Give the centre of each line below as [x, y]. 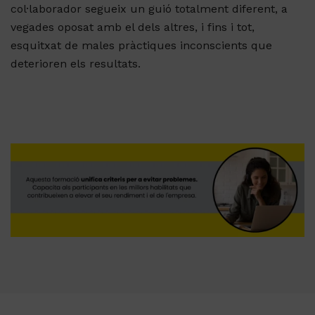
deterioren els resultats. [76, 64]
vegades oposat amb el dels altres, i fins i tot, [133, 27]
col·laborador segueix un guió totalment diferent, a [149, 9]
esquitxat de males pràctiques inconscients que [141, 46]
